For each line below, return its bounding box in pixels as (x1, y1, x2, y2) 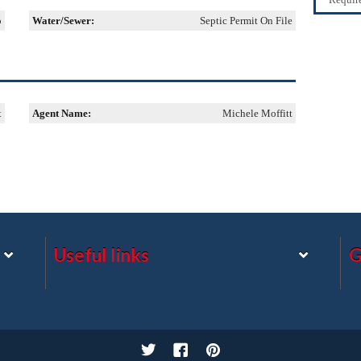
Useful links (53, 244, 149, 266)
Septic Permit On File (200, 15, 293, 27)
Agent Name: (31, 107, 91, 119)
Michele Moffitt (222, 107, 293, 119)
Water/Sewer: (31, 15, 94, 27)
